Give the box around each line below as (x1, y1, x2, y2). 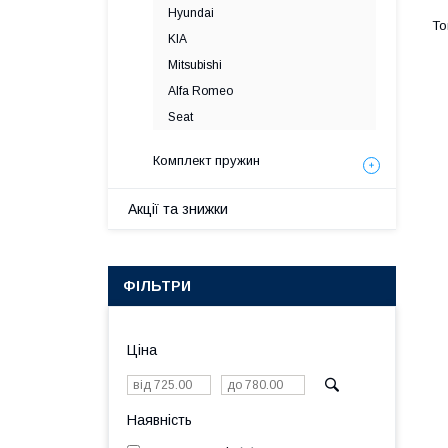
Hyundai (168, 6, 214, 20)
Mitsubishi (168, 58, 222, 72)
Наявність (127, 412, 192, 428)
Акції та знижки (128, 201, 228, 217)
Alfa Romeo (168, 84, 233, 98)
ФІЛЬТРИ (123, 278, 191, 294)
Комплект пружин (153, 153, 260, 168)
